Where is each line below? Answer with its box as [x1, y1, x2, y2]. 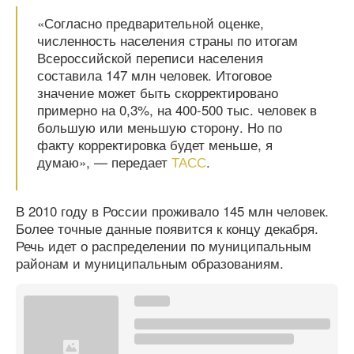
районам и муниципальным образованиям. [16, 253, 284, 273]
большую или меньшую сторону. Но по [37, 117, 282, 137]
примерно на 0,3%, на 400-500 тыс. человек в [37, 100, 317, 119]
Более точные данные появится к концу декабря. [16, 218, 318, 238]
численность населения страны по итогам [37, 30, 298, 50]
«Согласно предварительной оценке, [37, 13, 264, 32]
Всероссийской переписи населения [37, 47, 263, 67]
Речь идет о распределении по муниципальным [16, 235, 311, 255]
